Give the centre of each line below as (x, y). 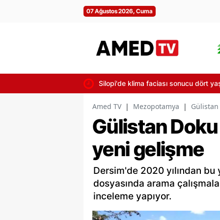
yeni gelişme (148, 149)
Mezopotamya (156, 106)
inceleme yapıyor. (132, 196)
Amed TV (107, 106)
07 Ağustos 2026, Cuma (120, 11)
